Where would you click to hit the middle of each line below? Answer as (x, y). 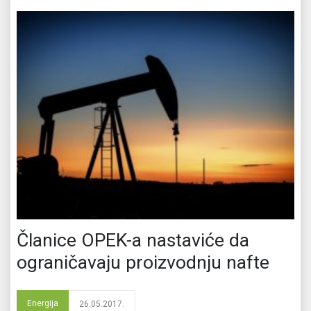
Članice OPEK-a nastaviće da (133, 240)
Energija (43, 303)
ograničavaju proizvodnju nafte (143, 262)
